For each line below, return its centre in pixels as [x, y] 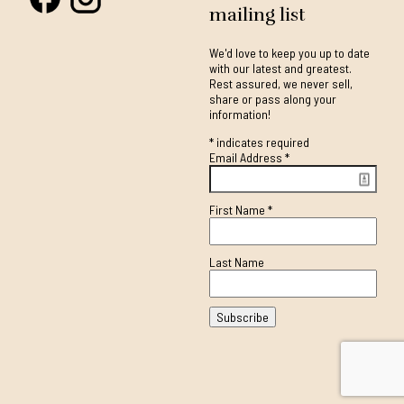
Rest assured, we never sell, [280, 84]
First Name [238, 210]
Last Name [236, 262]
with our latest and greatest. [280, 69]
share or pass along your [272, 99]
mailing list [257, 15]
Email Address [247, 158]
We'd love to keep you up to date [289, 53]
